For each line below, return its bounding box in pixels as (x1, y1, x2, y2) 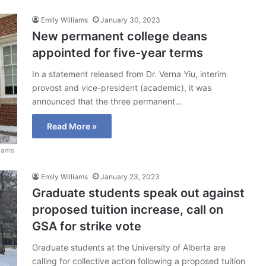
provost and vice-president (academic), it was (32, 83, 211, 93)
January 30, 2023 (100, 15, 160, 25)
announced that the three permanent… (32, 96, 182, 107)
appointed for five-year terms (32, 46, 203, 61)
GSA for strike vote (32, 219, 141, 234)
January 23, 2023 (100, 172, 160, 182)
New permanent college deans (32, 29, 207, 44)
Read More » (47, 121, 97, 132)
